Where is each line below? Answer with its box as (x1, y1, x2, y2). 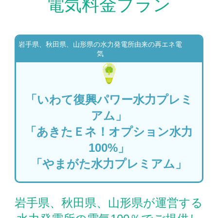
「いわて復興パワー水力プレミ (25, 92, 193, 106)
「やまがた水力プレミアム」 (31, 157, 187, 170)
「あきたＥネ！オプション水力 (25, 125, 193, 138)
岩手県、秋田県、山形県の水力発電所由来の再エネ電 (18, 41, 182, 49)
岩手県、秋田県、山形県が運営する (15, 196, 203, 209)
